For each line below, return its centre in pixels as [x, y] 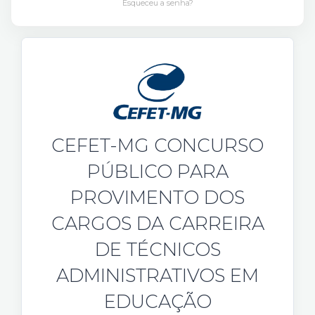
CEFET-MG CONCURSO [157, 145]
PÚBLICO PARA [157, 171]
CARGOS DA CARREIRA [157, 223]
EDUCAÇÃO [157, 301]
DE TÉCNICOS [157, 249]
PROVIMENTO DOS [157, 197]
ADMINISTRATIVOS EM [157, 275]
